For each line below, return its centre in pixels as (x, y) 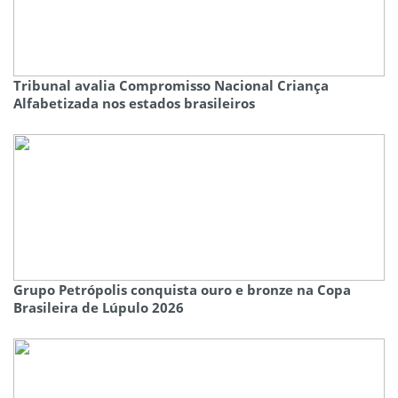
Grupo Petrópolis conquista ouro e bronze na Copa (182, 290)
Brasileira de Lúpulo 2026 (99, 308)
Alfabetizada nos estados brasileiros (134, 103)
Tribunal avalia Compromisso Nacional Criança (171, 86)
